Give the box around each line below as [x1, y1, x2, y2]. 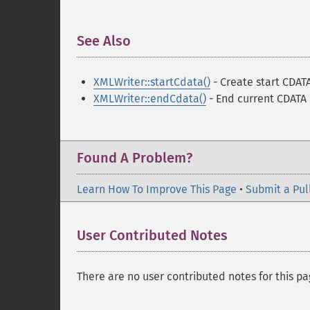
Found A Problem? [77, 149, 192, 166]
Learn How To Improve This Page [77, 183, 237, 196]
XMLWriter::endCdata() [93, 92, 206, 105]
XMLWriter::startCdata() [93, 75, 210, 89]
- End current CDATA [206, 92, 307, 105]
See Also [77, 33, 131, 49]
